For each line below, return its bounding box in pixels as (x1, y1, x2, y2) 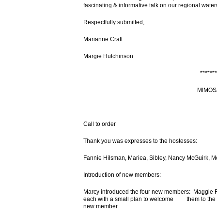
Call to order (83, 121, 116, 127)
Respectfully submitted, (83, 19, 144, 26)
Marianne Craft (83, 36, 123, 43)
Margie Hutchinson (83, 53, 133, 60)
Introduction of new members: (83, 171, 161, 178)
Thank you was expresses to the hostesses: (83, 138, 197, 144)
